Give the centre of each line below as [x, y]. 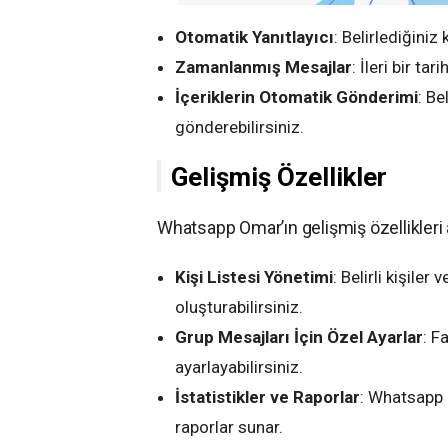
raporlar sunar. [229, 426]
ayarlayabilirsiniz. [239, 366]
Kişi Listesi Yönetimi [254, 276]
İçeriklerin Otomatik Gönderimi [296, 96]
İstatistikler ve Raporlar [267, 396]
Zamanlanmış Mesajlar [263, 66]
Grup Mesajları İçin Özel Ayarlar [299, 336]
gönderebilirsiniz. [239, 126]
